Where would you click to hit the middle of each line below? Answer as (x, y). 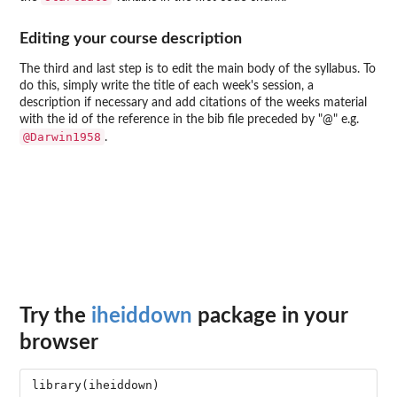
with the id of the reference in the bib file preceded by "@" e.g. (189, 120)
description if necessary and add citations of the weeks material (193, 103)
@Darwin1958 (62, 137)
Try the (55, 316)
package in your (270, 316)
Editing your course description (131, 39)
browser (59, 343)
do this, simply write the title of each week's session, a (167, 86)
